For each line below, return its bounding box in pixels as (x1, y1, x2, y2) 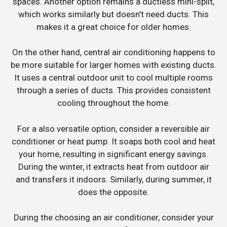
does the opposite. (78, 186, 149, 197)
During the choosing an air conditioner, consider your (13, 212, 214, 223)
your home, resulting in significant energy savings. (19, 148, 208, 159)
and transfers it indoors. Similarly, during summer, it (15, 174, 212, 184)
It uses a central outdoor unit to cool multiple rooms (14, 72, 213, 83)
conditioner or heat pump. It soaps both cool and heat (12, 136, 215, 146)
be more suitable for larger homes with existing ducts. (11, 60, 216, 70)
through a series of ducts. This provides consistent (16, 85, 211, 96)
